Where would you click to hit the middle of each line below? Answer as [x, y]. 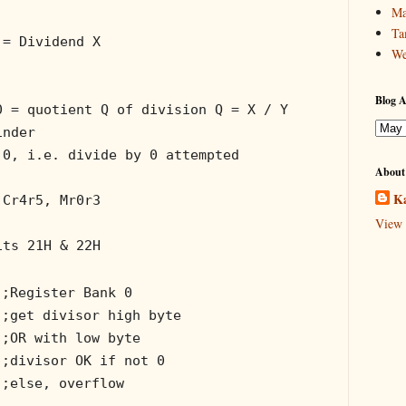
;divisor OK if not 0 [83, 360]
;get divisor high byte [92, 315]
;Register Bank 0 [67, 292]
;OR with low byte [71, 338]
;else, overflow [63, 383]
